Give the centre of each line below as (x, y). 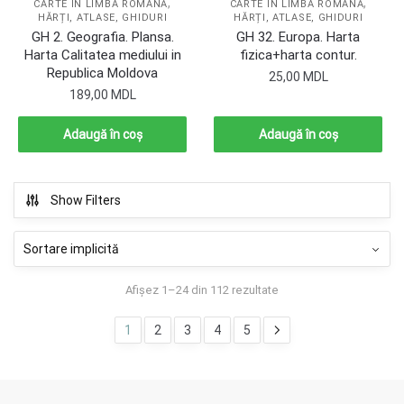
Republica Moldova (103, 73)
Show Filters (86, 201)
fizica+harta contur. (298, 55)
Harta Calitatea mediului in (102, 55)
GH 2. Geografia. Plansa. (102, 37)
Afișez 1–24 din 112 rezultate (202, 289)
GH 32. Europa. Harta (298, 37)
